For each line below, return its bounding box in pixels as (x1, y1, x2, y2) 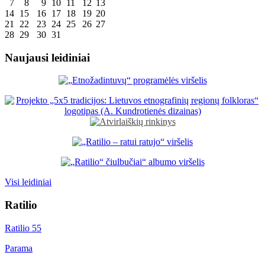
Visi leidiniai (5, 177, 51, 188)
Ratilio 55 (5, 222, 41, 233)
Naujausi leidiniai (5, 51, 90, 64)
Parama (5, 243, 33, 253)
